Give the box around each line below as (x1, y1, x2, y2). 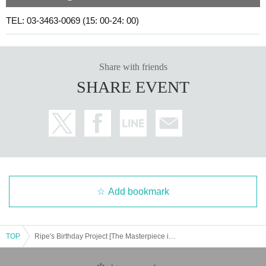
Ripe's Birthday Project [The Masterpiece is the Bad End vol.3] (169, 232, 176, 240)
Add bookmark (108, 186, 169, 197)
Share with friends (99, 61, 167, 72)
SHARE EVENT (77, 77, 189, 96)
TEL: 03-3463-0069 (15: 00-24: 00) (6, 15, 139, 26)
